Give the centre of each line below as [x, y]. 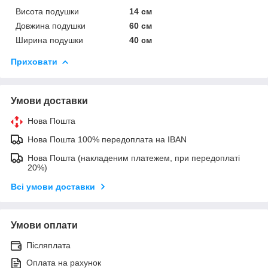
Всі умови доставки [53, 186]
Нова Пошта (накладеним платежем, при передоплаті [134, 158]
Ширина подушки [49, 40]
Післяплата [48, 245]
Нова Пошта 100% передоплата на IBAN [107, 139]
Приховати [34, 61]
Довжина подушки [51, 25]
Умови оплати [44, 225]
